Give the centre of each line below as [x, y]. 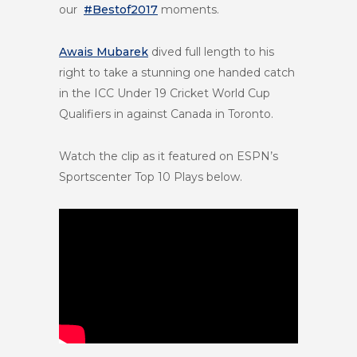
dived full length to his [211, 52]
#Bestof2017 [121, 10]
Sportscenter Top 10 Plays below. [151, 177]
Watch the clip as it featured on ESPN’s [169, 156]
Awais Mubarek [104, 52]
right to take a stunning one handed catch [177, 73]
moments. [188, 10]
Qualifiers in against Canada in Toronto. [166, 114]
